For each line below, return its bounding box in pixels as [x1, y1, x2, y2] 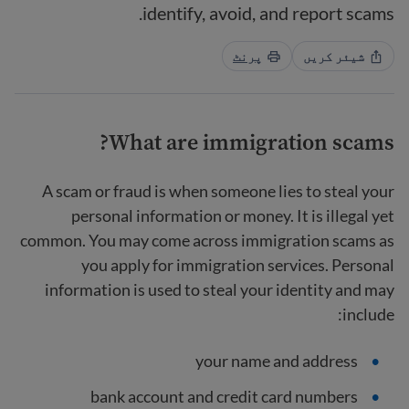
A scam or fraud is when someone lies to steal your [42, 181, 394, 201]
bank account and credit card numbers [90, 386, 358, 406]
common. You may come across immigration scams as [20, 230, 394, 250]
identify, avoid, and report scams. [142, 2, 394, 24]
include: [342, 304, 394, 324]
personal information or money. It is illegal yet [71, 205, 394, 225]
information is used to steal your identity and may [45, 279, 394, 299]
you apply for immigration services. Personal [81, 255, 394, 275]
